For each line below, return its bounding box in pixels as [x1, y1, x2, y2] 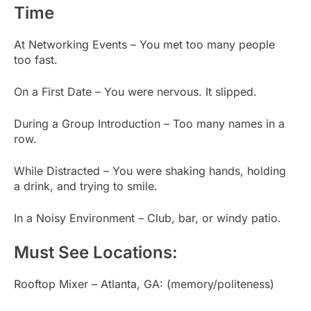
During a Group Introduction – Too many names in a [14, 116, 285, 131]
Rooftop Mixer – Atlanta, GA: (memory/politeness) [14, 276, 274, 291]
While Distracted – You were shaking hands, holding [14, 163, 286, 178]
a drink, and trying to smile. [14, 178, 158, 193]
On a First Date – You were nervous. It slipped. [14, 84, 257, 99]
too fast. [14, 52, 58, 67]
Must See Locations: [14, 242, 178, 262]
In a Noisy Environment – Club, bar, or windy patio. [14, 210, 281, 225]
